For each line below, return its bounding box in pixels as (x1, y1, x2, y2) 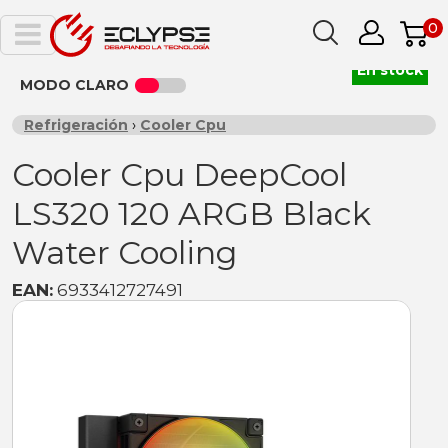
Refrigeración (24, 116, 128, 134)
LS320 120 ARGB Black (12, 194, 371, 233)
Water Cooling (12, 233, 237, 272)
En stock (357, 61, 423, 79)
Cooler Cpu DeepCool (12, 155, 347, 194)
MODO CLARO (20, 76, 129, 94)
